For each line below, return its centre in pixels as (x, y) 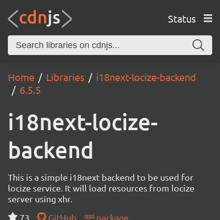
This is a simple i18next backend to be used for (101, 177)
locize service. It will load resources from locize (101, 188)
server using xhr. (40, 199)
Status (182, 18)
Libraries (65, 77)
